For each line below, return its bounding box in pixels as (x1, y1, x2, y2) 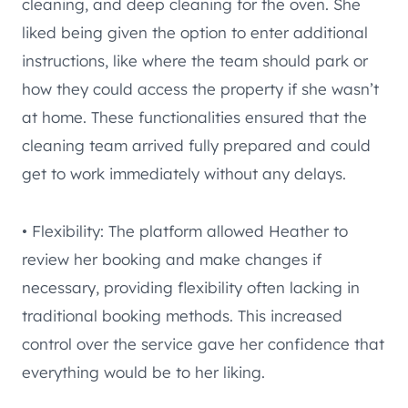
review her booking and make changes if (22, 250, 321, 270)
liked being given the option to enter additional (22, 23, 368, 43)
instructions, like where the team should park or (22, 51, 368, 71)
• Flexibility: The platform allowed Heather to (22, 221, 348, 241)
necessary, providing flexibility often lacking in (22, 278, 360, 298)
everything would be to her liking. (22, 362, 265, 382)
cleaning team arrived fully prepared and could (22, 136, 371, 156)
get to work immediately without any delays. (22, 164, 346, 184)
